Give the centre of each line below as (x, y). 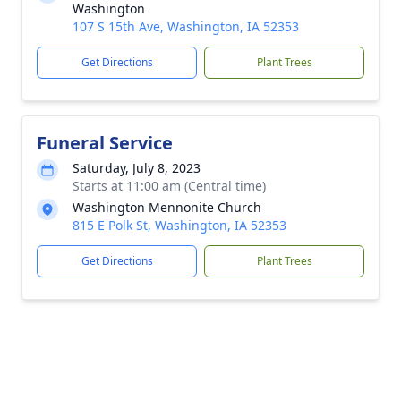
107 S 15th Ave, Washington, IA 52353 (186, 26)
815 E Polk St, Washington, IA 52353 (179, 225)
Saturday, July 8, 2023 (137, 167)
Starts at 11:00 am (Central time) (169, 185)
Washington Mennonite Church (167, 207)
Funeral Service (105, 142)
